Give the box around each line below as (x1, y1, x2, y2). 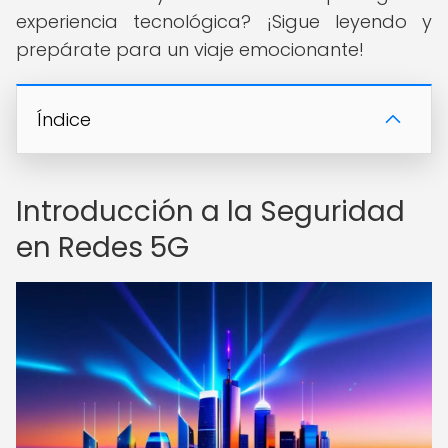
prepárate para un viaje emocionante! (16, 37, 364, 62)
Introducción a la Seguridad (16, 192, 405, 231)
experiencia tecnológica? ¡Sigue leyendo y (16, 9, 432, 34)
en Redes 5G (16, 228, 189, 267)
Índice (37, 107, 91, 132)
